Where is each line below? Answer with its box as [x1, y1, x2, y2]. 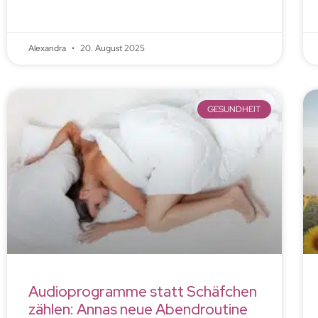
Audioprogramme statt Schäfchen [28, 281, 257, 301]
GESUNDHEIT [207, 104, 261, 116]
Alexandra [28, 42, 68, 54]
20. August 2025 [78, 42, 145, 54]
